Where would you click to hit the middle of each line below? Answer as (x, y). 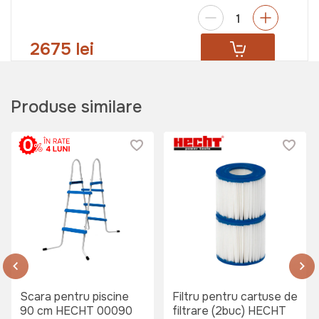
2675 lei (62, 49)
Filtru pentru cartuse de (235, 296)
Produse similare (76, 106)
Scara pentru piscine (74, 296)
